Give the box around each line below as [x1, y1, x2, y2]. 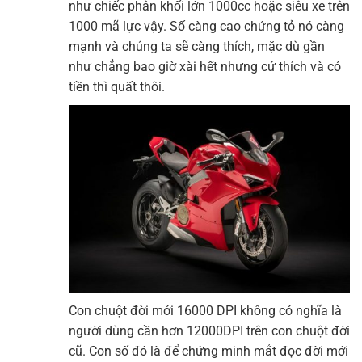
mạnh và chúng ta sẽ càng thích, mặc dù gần [69, 39, 325, 55]
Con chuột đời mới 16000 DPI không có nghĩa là [69, 303, 342, 319]
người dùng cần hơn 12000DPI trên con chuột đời [69, 323, 350, 339]
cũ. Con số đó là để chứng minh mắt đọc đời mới [69, 343, 348, 360]
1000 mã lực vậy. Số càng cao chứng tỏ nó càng [69, 19, 344, 35]
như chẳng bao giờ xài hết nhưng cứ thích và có [69, 59, 341, 75]
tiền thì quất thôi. [69, 79, 165, 95]
